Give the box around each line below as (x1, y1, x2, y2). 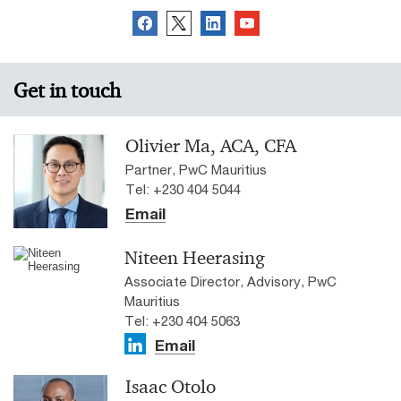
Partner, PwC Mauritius (125, 161, 267, 178)
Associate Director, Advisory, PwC (124, 273, 337, 290)
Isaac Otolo (125, 375, 216, 399)
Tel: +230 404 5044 (125, 181, 241, 198)
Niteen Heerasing (124, 246, 265, 270)
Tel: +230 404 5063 (124, 312, 240, 329)
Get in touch (13, 77, 121, 104)
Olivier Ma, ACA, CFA (125, 134, 296, 158)
